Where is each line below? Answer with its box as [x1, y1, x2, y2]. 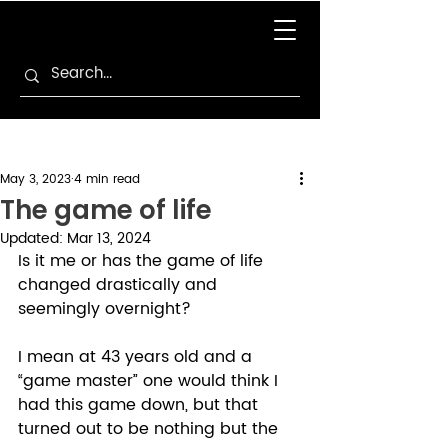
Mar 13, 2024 [67, 227, 151, 250]
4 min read [74, 170, 140, 189]
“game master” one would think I [18, 368, 283, 394]
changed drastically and [18, 272, 222, 298]
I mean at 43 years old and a [18, 344, 257, 370]
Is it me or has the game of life [18, 248, 268, 274]
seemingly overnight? [18, 296, 196, 322]
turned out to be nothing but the [18, 416, 283, 442]
